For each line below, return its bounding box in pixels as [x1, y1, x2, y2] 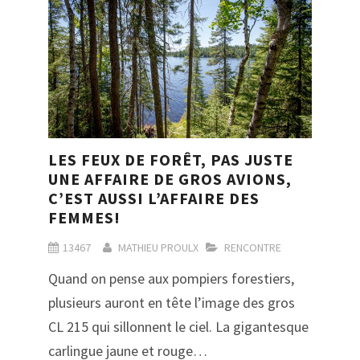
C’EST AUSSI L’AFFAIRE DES [48, 187, 260, 208]
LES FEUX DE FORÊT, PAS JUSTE [48, 149, 293, 170]
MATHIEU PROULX [118, 239, 198, 255]
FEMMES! [48, 207, 121, 227]
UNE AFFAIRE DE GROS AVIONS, [48, 168, 292, 189]
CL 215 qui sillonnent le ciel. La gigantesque [48, 317, 309, 336]
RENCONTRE [224, 239, 281, 255]
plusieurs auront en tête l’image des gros [48, 292, 295, 312]
